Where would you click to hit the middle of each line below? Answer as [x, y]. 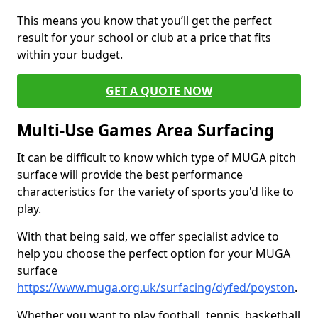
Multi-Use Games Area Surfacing [146, 130]
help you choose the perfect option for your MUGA [154, 253]
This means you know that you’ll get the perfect [144, 21]
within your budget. [70, 55]
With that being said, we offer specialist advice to [148, 236]
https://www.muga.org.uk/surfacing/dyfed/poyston [156, 287]
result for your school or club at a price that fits [144, 38]
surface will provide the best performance [130, 175]
